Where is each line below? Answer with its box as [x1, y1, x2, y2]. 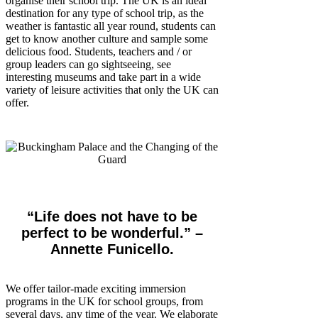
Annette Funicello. [50, 241, 174, 258]
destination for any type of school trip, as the [6, 7, 204, 20]
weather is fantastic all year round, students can [6, 20, 216, 33]
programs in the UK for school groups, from [6, 295, 203, 308]
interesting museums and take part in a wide [6, 71, 201, 84]
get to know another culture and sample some [6, 33, 208, 45]
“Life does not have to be [27, 209, 197, 225]
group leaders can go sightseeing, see [6, 58, 171, 71]
